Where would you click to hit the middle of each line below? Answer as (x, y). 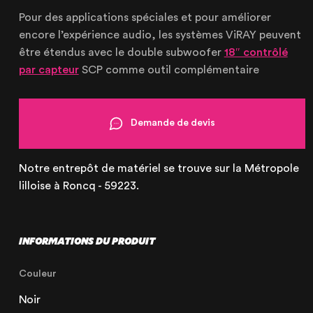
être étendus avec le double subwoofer (121, 53)
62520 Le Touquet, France (122, 42)
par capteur (49, 70)
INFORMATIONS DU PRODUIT (87, 240)
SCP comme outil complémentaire (169, 70)
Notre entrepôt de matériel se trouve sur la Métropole (159, 168)
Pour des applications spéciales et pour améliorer (145, 18)
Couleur (37, 274)
